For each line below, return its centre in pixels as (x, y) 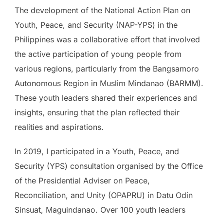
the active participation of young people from (98, 54)
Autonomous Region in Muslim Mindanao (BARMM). (109, 83)
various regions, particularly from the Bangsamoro (107, 68)
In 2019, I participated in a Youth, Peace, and (97, 151)
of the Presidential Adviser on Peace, (82, 180)
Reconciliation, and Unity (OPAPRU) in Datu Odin (104, 195)
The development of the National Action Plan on (102, 10)
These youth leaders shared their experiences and (106, 98)
